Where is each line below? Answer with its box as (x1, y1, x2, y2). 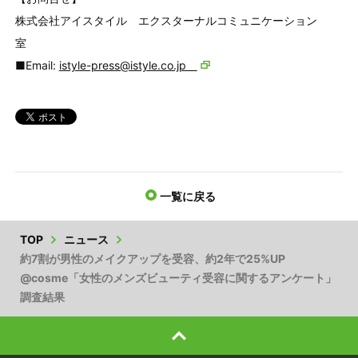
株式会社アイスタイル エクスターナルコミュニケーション (14, 13, 317, 27)
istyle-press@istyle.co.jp (58, 58, 197, 72)
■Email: (14, 58, 59, 72)
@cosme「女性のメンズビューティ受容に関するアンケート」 (19, 270, 336, 284)
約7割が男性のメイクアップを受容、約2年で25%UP (19, 251, 285, 265)
